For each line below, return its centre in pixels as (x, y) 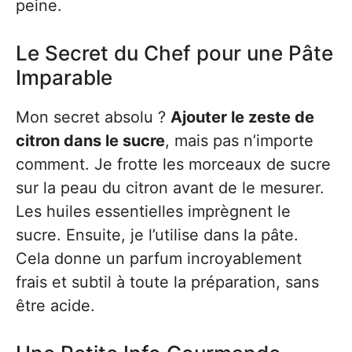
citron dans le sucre (90, 141)
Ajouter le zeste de (242, 117)
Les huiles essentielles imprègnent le (153, 211)
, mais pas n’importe (239, 141)
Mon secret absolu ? (93, 117)
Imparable (64, 77)
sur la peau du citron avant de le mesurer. (170, 188)
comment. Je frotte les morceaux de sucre (173, 164)
